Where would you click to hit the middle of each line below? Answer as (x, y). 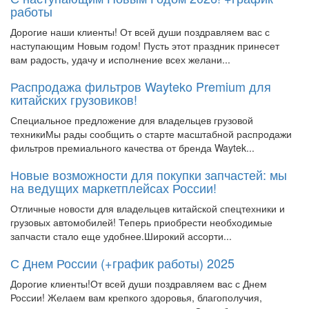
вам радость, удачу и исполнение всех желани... (120, 60)
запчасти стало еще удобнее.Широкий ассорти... (121, 236)
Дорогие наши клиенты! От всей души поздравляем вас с (140, 32)
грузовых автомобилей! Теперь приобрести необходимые (141, 222)
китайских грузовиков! (74, 100)
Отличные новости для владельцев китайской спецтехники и (148, 209)
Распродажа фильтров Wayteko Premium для (141, 87)
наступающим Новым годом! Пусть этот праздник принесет (145, 46)
